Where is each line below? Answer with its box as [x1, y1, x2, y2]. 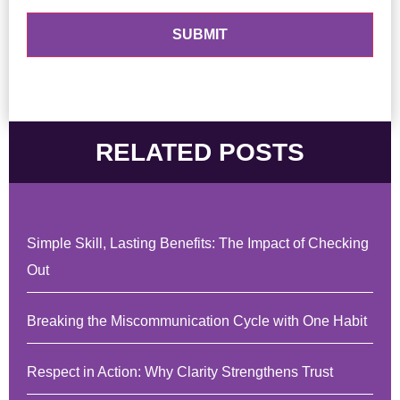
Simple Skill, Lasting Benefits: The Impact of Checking [27, 235, 369, 251]
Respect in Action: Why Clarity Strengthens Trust [27, 363, 333, 379]
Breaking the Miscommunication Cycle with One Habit [27, 312, 367, 329]
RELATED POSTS [96, 137, 304, 166]
